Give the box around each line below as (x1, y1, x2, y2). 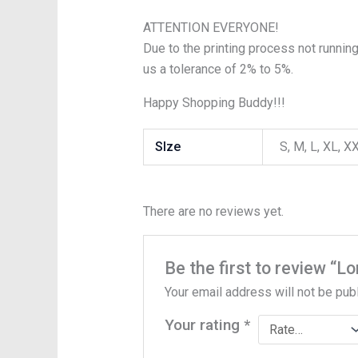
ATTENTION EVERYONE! (142, 19, 279, 35)
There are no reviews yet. (142, 203, 284, 219)
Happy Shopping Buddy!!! (142, 94, 285, 110)
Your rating (165, 315, 245, 334)
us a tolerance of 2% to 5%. (142, 61, 293, 77)
